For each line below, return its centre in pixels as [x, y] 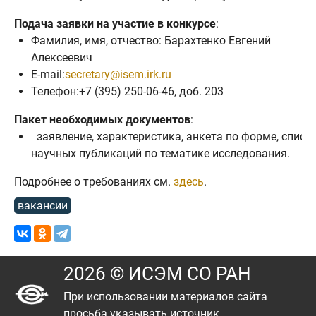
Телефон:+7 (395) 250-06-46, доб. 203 [127, 91]
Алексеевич [62, 57]
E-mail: [48, 74]
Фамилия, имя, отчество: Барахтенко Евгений [151, 41]
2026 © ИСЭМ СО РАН [157, 274]
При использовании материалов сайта [165, 297]
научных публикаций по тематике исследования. [160, 153]
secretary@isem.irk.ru [118, 74]
